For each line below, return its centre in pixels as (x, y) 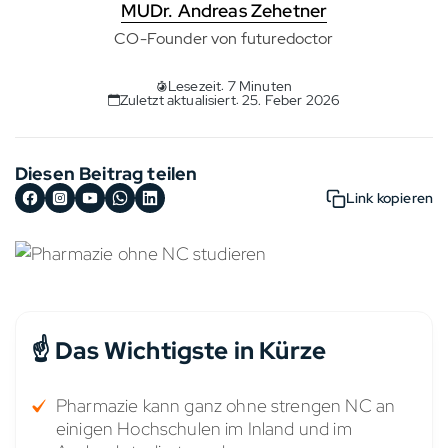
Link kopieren (389, 197)
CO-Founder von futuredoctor (224, 38)
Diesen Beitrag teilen (106, 173)
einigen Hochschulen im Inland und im (204, 429)
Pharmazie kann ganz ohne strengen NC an (226, 406)
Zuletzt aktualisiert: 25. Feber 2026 (230, 100)
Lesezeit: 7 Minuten (230, 86)
